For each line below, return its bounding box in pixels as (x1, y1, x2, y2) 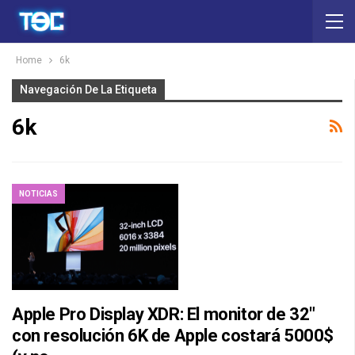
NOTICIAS (19, 189, 58, 198)
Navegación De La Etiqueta (20, 83, 157, 96)
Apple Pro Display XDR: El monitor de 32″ (12, 304, 316, 325)
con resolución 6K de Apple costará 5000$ (12, 326, 334, 346)
